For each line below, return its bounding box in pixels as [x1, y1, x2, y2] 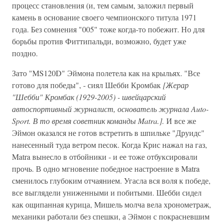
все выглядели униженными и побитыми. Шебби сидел [12, 187, 202, 198]
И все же [164, 115, 196, 126]
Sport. [12, 115, 31, 126]
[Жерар [163, 80, 189, 90]
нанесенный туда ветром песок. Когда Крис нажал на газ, [12, 139, 207, 150]
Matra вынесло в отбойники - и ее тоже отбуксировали [12, 151, 198, 162]
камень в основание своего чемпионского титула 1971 [12, 12, 197, 22]
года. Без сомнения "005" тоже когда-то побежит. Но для [12, 24, 205, 34]
